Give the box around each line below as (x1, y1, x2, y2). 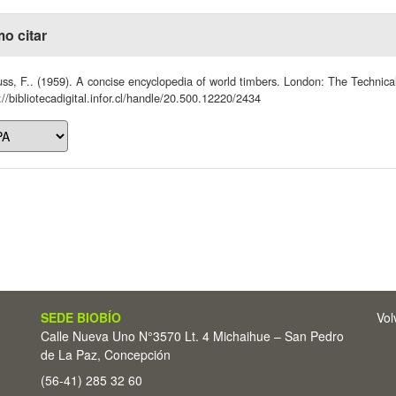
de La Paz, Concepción (41, 346, 171, 363)
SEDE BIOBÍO (41, 308, 121, 326)
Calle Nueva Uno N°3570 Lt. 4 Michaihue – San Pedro (41, 327, 344, 345)
